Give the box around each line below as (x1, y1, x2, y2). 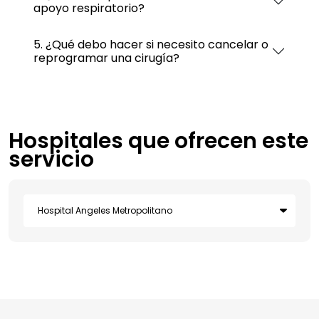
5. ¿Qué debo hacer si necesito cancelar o (33, 36, 268, 53)
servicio (9, 144, 94, 174)
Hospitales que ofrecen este (9, 125, 308, 156)
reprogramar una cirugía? (33, 49, 179, 66)
